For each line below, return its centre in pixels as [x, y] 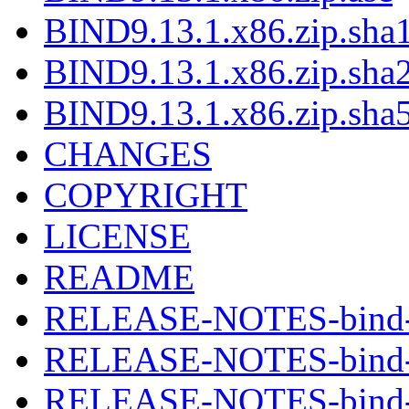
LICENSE [117, 236]
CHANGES [128, 153]
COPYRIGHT [146, 194]
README [119, 277]
